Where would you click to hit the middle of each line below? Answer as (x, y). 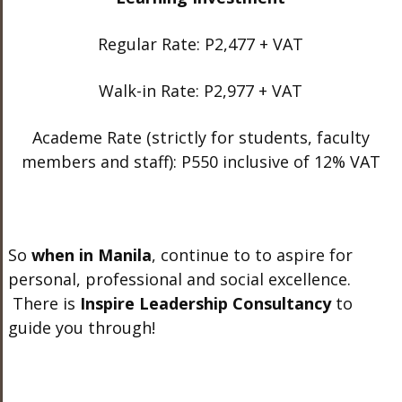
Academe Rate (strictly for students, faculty (201, 137)
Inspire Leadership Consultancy (205, 303)
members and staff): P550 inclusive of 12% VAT (201, 161)
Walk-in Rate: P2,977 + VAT (201, 90)
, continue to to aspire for (252, 254)
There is (44, 303)
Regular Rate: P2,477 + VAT (201, 44)
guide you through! (81, 327)
